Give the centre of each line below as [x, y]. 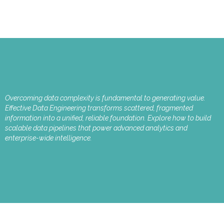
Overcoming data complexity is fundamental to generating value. [105, 98]
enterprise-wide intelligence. [48, 138]
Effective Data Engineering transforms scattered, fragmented [99, 108]
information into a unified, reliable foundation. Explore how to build [108, 118]
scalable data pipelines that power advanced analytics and [96, 128]
